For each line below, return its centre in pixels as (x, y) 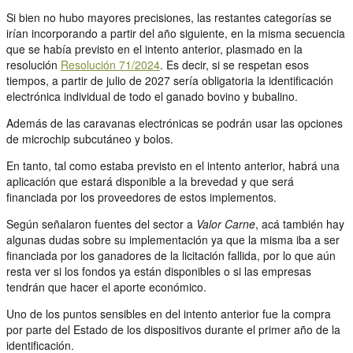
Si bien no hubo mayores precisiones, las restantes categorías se (169, 17)
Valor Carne (226, 223)
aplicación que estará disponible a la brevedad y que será (150, 181)
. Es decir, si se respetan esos (234, 64)
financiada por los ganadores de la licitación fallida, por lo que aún (171, 255)
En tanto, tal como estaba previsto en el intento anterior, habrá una (173, 165)
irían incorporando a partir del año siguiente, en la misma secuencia (176, 33)
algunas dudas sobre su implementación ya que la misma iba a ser (173, 239)
